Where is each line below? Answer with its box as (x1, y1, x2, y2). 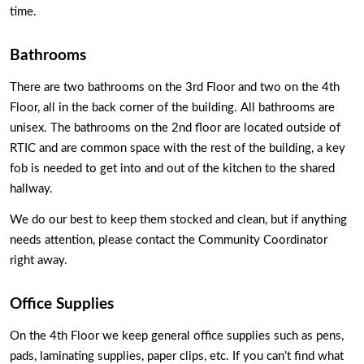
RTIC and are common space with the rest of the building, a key (10, 141, 345, 154)
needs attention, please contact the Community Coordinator (10, 234, 327, 247)
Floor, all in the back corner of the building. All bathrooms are (10, 101, 335, 114)
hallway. (10, 182, 56, 195)
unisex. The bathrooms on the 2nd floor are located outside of (10, 121, 340, 134)
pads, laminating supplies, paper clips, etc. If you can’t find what (10, 349, 344, 362)
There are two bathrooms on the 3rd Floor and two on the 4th (10, 80, 340, 93)
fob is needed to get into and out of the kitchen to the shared (10, 162, 335, 175)
